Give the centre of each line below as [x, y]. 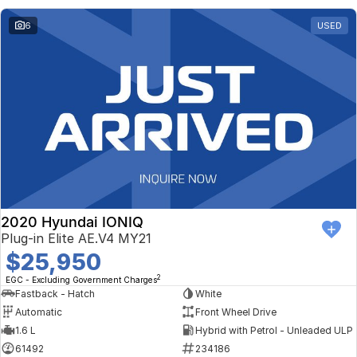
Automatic [39, 312]
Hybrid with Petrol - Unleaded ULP [274, 330]
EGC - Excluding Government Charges [81, 280]
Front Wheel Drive [235, 312]
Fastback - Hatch [55, 293]
